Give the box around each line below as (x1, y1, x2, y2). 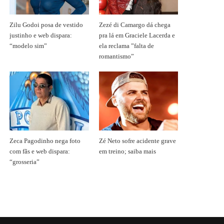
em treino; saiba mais (98, 148, 156, 155)
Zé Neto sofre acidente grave (98, 137, 176, 145)
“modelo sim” (9, 42, 47, 49)
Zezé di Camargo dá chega (98, 21, 170, 28)
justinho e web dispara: (9, 31, 72, 39)
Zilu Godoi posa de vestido (9, 21, 83, 28)
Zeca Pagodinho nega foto (9, 137, 81, 145)
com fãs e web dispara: (9, 148, 70, 155)
